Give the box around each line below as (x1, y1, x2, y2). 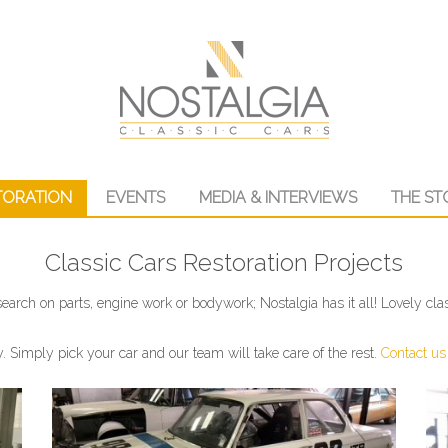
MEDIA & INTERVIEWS (198, 188, 357, 207)
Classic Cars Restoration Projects (45, 249, 403, 277)
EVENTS (105, 188, 165, 207)
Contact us (381, 345, 446, 361)
